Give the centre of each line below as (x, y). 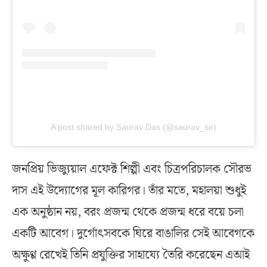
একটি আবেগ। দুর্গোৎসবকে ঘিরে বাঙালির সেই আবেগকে (133, 234)
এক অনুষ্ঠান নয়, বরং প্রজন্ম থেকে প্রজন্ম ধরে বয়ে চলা (128, 212)
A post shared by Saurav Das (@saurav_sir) (133, 127)
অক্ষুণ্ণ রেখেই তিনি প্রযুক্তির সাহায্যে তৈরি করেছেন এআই (131, 255)
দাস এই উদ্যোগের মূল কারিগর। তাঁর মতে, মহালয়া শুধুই (129, 191)
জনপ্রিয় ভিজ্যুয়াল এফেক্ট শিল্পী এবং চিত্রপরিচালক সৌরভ (132, 170)
